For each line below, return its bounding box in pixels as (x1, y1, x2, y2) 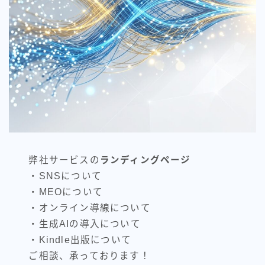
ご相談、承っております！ (28, 250, 150, 261)
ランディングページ (99, 154, 191, 165)
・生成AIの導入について (28, 218, 141, 229)
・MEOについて (28, 186, 104, 197)
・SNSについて (28, 170, 102, 181)
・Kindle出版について (28, 234, 132, 245)
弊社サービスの (28, 154, 100, 165)
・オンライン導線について (28, 202, 151, 213)
